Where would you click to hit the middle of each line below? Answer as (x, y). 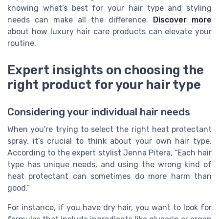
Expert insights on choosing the (106, 70)
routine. (22, 44)
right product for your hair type (104, 84)
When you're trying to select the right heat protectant (109, 129)
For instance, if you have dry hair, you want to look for (109, 207)
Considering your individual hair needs (99, 112)
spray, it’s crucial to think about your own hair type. (109, 141)
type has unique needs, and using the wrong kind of (109, 164)
